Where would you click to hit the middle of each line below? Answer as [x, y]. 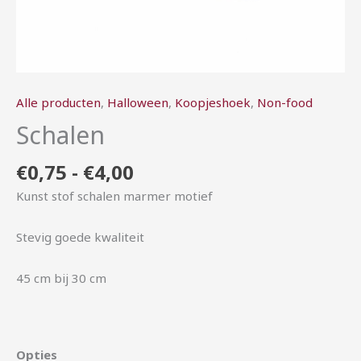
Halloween [138, 102]
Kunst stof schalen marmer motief [114, 195]
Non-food [285, 102]
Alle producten [58, 102]
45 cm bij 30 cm [61, 278]
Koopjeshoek [213, 102]
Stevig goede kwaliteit [80, 237]
